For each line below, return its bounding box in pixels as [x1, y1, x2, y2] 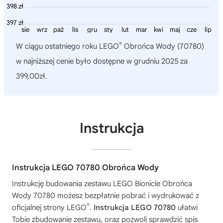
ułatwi [176, 203, 198, 213]
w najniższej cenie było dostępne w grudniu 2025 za [16, 57, 188, 66]
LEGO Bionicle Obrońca [113, 179, 192, 189]
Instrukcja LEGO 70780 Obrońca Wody [12, 163, 159, 173]
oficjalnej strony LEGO [12, 203, 87, 213]
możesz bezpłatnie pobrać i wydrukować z [55, 191, 199, 201]
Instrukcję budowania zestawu [12, 179, 113, 189]
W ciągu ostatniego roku [16, 42, 99, 51]
